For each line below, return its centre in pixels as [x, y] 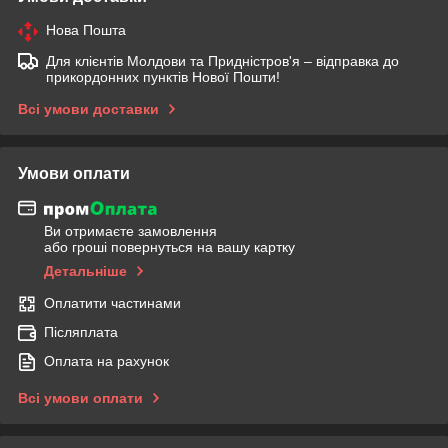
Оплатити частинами [112, 303]
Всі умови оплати [80, 398]
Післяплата [81, 332]
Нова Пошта [86, 29]
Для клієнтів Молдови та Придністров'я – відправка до [222, 60]
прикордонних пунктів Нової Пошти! [163, 76]
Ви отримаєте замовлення [130, 231]
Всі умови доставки [88, 108]
